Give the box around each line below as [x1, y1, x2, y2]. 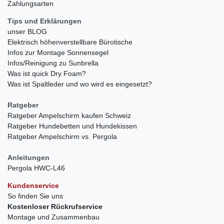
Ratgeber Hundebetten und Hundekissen [7, 121, 137, 130]
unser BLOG [7, 27, 47, 35]
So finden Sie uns [7, 191, 63, 200]
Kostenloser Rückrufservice [7, 202, 102, 210]
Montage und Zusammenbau [7, 212, 99, 221]
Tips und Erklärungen [7, 16, 81, 25]
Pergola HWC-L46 [7, 163, 65, 172]
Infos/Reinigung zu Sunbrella [7, 58, 98, 67]
